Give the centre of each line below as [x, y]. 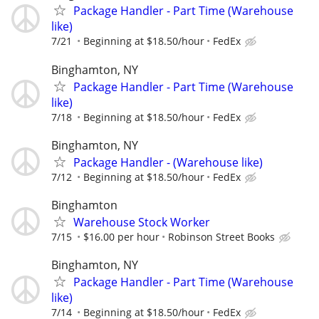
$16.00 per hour [121, 236]
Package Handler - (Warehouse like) [168, 162]
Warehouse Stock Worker [142, 222]
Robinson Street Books [221, 236]
